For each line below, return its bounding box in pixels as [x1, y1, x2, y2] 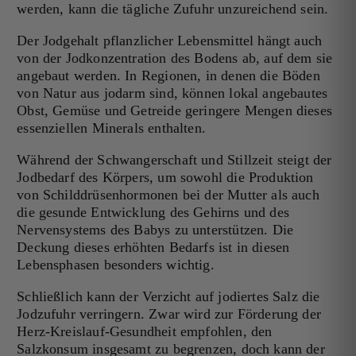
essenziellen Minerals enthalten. [17, 120, 206, 137]
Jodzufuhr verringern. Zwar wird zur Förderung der [17, 306, 322, 323]
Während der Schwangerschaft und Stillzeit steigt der [17, 152, 332, 168]
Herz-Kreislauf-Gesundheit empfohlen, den [17, 323, 273, 340]
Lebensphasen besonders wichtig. [17, 257, 215, 273]
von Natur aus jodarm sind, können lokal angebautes [17, 85, 328, 102]
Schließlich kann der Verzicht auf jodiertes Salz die [17, 288, 320, 305]
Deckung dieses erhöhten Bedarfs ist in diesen [17, 239, 290, 256]
